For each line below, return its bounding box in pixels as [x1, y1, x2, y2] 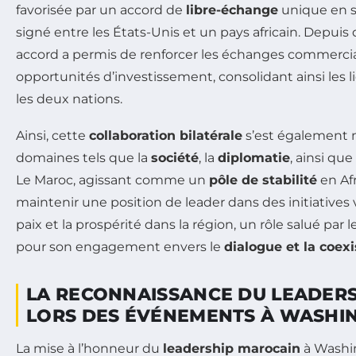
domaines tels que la [16, 149, 151, 165]
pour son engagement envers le [16, 238, 224, 254]
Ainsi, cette [16, 127, 89, 143]
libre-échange [186, 2, 278, 17]
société [151, 149, 199, 165]
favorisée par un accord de [16, 2, 186, 17]
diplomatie [218, 149, 290, 165]
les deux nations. [16, 91, 122, 106]
